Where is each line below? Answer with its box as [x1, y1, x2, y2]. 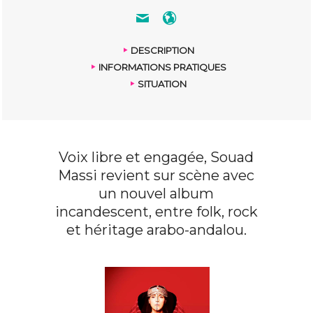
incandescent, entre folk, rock [54, 203, 258, 220]
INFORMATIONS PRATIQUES [98, 61, 226, 73]
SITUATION [138, 78, 187, 89]
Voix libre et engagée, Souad [59, 148, 254, 166]
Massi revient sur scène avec [58, 166, 255, 184]
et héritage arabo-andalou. [66, 221, 247, 238]
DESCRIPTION [130, 44, 194, 56]
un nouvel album [99, 184, 214, 202]
